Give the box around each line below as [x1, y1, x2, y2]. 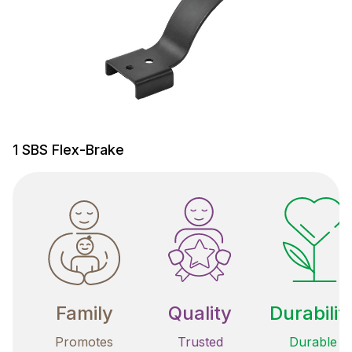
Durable [288, 333, 337, 350]
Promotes [55, 333, 113, 350]
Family [55, 301, 113, 324]
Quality [168, 301, 232, 324]
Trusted [177, 333, 223, 350]
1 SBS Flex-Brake [13, 141, 124, 158]
